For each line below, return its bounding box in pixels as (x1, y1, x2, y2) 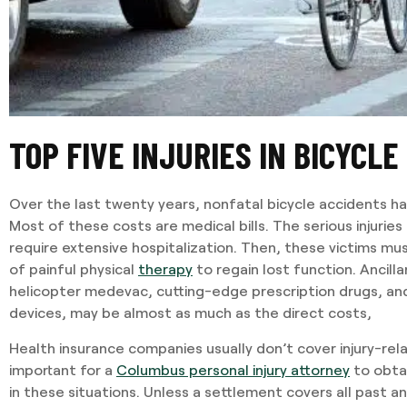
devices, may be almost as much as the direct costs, (9, 303, 372, 322)
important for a (9, 360, 116, 378)
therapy (138, 260, 193, 278)
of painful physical (9, 260, 138, 278)
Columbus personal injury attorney (116, 360, 350, 378)
